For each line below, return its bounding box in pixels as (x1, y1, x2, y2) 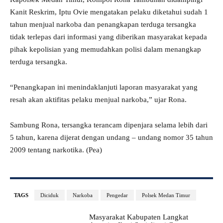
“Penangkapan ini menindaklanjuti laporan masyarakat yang (10, 83, 198, 92)
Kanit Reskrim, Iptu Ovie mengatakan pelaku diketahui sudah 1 (10, 8, 208, 16)
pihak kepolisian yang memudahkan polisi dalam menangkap (10, 45, 201, 54)
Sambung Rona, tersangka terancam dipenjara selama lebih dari (10, 121, 208, 129)
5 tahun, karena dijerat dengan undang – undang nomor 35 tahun (10, 133, 213, 142)
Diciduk (40, 192, 59, 199)
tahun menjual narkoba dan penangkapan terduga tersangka (10, 20, 196, 29)
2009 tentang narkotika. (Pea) (10, 146, 102, 154)
